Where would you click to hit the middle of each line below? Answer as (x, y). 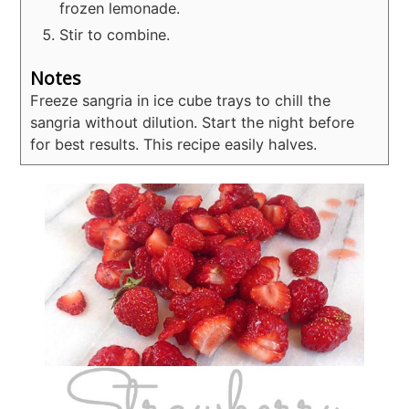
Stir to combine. (115, 34)
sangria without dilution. (114, 123)
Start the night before (276, 123)
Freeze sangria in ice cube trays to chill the (181, 101)
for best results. (85, 145)
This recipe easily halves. (228, 145)
